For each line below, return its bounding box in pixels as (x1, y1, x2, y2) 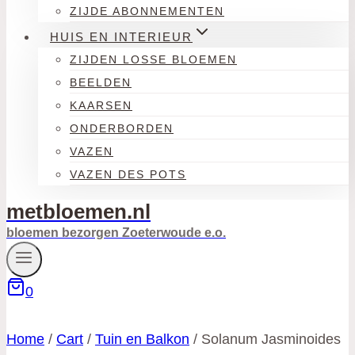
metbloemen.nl (6, 200, 151, 223)
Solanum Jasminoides (201, 331, 341, 348)
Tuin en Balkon (95, 331, 189, 348)
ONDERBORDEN (70, 122, 174, 135)
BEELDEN (70, 76, 132, 89)
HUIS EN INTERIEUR (50, 30, 193, 44)
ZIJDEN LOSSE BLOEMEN (70, 53, 237, 66)
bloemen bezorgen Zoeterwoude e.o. (6, 226, 226, 239)
